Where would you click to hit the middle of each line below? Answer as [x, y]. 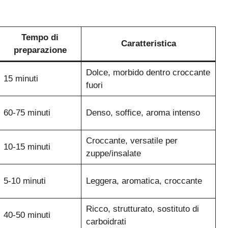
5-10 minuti [24, 181]
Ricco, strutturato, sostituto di [142, 209]
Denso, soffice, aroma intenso [143, 113]
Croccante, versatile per [132, 141]
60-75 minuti [27, 113]
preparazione [40, 50]
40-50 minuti [27, 215]
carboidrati [106, 222]
